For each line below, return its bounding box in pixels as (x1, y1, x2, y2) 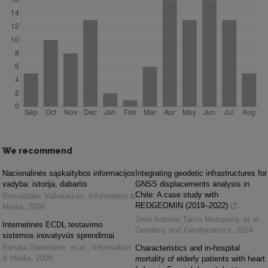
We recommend (2, 146, 72, 156)
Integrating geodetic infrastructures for (135, 169, 267, 178)
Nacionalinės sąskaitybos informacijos (2, 169, 135, 178)
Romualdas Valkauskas (2, 191, 84, 200)
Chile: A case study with (135, 190, 218, 199)
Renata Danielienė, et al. (2, 243, 87, 252)
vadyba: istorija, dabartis (2, 179, 87, 188)
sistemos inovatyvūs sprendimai (2, 231, 114, 240)
